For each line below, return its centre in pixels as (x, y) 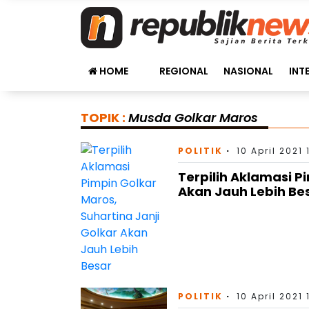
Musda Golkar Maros (193, 118)
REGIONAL (183, 71)
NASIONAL (249, 71)
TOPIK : (104, 118)
